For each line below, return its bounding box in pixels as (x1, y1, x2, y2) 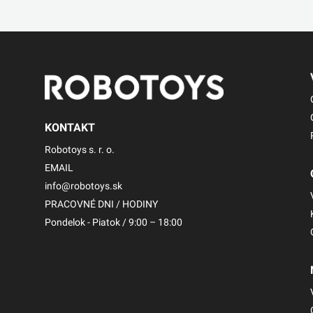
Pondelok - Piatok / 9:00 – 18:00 (45, 216, 182, 228)
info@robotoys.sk (45, 180, 122, 191)
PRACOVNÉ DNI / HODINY (45, 198, 158, 210)
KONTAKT (45, 120, 95, 134)
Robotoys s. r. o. (45, 143, 115, 155)
